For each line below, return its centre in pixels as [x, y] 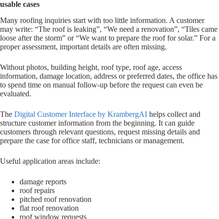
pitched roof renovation [55, 199]
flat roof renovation [49, 208]
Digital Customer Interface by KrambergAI [81, 114]
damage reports [43, 181]
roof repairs [37, 190]
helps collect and [174, 114]
